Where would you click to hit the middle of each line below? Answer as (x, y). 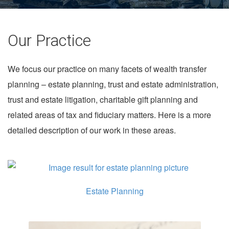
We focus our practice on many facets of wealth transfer (107, 69)
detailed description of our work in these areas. (92, 130)
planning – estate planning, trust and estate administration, (113, 84)
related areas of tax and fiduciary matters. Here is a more (109, 115)
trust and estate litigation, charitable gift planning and (103, 99)
